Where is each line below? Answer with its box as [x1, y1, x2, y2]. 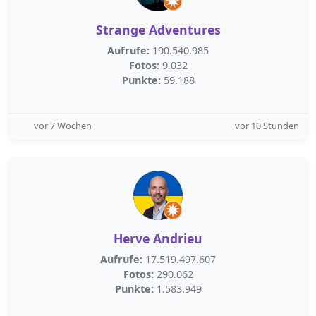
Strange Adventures [95, 21, 221, 38]
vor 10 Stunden [235, 119, 299, 132]
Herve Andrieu [114, 230, 202, 247]
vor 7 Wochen [34, 119, 92, 132]
